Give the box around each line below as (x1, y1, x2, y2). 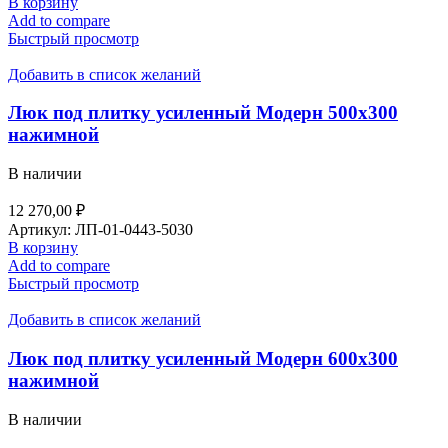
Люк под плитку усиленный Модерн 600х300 (8, 347, 398, 369)
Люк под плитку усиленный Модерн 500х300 (8, 102, 398, 124)
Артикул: (8, 221, 75, 239)
